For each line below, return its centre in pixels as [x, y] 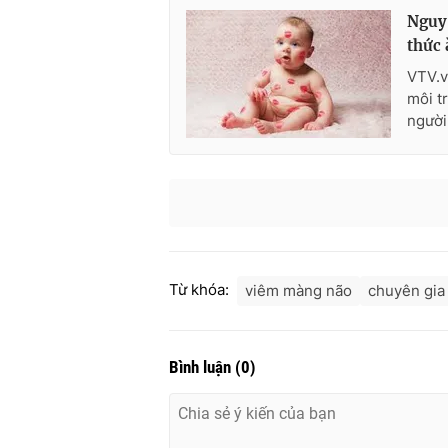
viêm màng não [298, 291]
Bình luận [202, 367]
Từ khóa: [199, 290]
